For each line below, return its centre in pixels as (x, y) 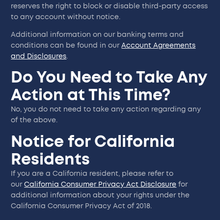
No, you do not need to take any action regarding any (106, 110)
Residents (51, 159)
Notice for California (93, 142)
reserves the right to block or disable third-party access (110, 6)
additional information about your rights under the (100, 195)
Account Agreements (159, 46)
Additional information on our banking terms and (97, 35)
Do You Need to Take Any (109, 78)
